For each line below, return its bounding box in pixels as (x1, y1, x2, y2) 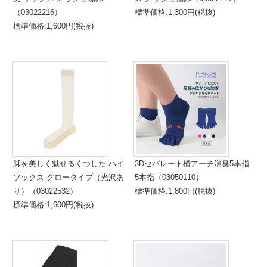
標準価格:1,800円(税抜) (135, 187, 215, 195)
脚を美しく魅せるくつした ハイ (13, 159, 124, 168)
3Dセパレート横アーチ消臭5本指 (135, 159, 249, 168)
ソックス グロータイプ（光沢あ (13, 173, 124, 182)
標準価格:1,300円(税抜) (135, 8, 215, 17)
